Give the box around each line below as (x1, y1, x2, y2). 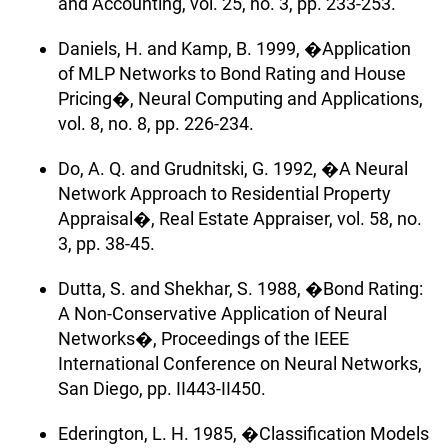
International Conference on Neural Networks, (58, 352, 422, 374)
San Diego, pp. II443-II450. (58, 377, 266, 399)
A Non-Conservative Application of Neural (58, 302, 387, 324)
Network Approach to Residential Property (58, 182, 391, 204)
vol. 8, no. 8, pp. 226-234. (58, 112, 254, 134)
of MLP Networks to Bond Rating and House (58, 62, 406, 84)
